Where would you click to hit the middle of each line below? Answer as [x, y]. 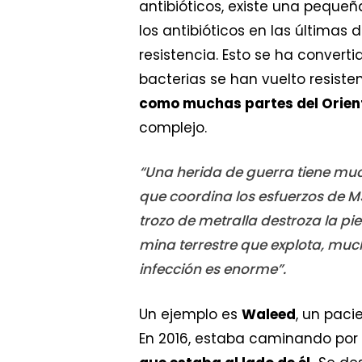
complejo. [173, 127]
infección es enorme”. [213, 269]
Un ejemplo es [190, 314]
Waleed [269, 314]
